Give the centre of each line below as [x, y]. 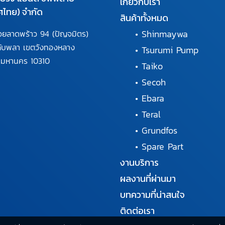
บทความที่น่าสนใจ [152, 194]
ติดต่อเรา [137, 210]
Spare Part [162, 146]
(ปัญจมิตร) [70, 33]
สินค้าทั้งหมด [144, 18]
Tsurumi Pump [170, 50]
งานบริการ [139, 162]
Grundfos [159, 130]
